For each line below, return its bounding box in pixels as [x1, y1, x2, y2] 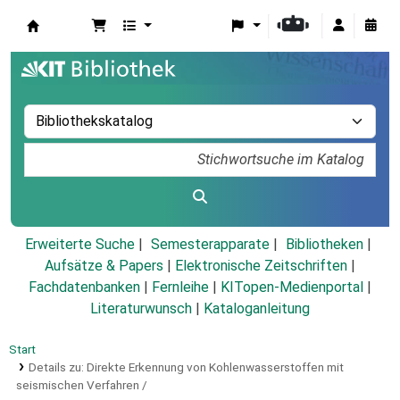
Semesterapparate [150, 236, 270, 254]
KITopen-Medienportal [221, 279, 363, 296]
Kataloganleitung [204, 300, 310, 318]
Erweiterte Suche [24, 236, 135, 254]
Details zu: [28, 360, 87, 375]
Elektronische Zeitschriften [175, 257, 347, 275]
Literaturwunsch [90, 300, 192, 318]
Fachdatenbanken [29, 279, 140, 296]
